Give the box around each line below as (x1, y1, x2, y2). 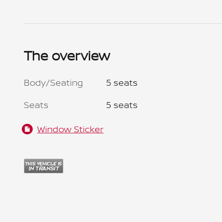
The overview (24, 46, 110, 65)
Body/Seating (24, 76, 83, 89)
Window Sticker (37, 122, 104, 135)
